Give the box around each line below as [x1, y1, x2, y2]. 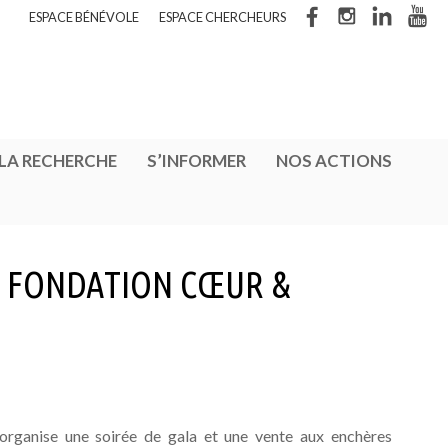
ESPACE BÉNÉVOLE [29, 9, 140, 25]
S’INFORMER [147, 150, 246, 171]
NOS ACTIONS [276, 150, 392, 171]
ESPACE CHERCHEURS [159, 9, 287, 25]
